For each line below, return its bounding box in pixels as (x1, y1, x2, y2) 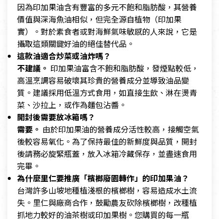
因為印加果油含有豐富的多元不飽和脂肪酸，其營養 (17, 1, 197, 13)
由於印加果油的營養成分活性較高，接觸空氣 (41, 123, 199, 135)
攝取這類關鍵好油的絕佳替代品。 (17, 38, 134, 50)
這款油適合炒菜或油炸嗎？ (17, 50, 111, 62)
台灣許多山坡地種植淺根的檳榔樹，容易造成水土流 (17, 184, 197, 197)
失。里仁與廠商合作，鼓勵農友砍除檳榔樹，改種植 (17, 197, 197, 209)
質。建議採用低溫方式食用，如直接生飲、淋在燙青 (17, 87, 197, 99)
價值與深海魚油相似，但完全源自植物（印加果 (17, 13, 181, 25)
